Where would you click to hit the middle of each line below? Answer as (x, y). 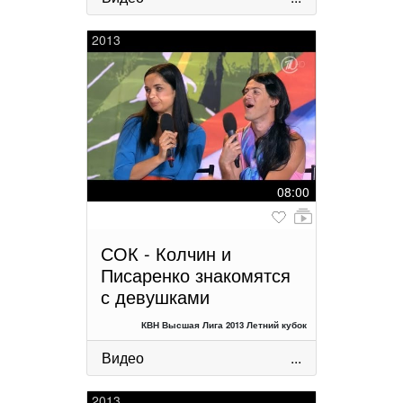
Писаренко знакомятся (196, 274)
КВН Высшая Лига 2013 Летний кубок (224, 324)
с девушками (155, 296)
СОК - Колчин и (166, 253)
